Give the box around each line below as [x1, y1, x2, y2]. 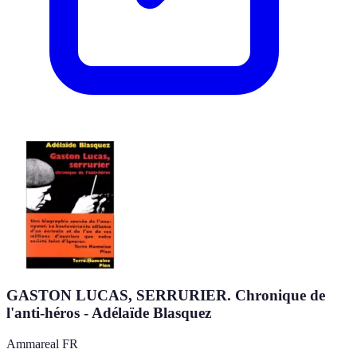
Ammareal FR [6, 336, 78, 351]
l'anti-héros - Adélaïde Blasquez [6, 304, 211, 322]
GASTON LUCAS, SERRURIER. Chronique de [6, 287, 325, 304]
